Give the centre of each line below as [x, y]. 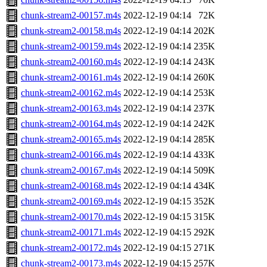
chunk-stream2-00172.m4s [71, 248]
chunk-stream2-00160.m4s [71, 62]
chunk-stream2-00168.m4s [71, 186]
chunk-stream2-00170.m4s [71, 217]
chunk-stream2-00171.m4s [71, 232]
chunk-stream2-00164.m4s [71, 124]
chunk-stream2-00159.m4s [71, 46]
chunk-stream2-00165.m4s [71, 139]
